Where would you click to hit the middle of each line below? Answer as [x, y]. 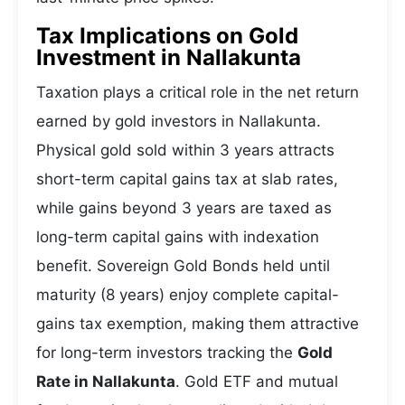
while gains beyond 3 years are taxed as [184, 208]
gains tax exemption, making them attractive [198, 324]
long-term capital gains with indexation [178, 237]
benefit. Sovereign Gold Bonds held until [183, 266]
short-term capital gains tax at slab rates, [187, 179]
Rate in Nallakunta [106, 381]
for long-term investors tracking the [167, 353]
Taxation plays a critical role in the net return [198, 92]
